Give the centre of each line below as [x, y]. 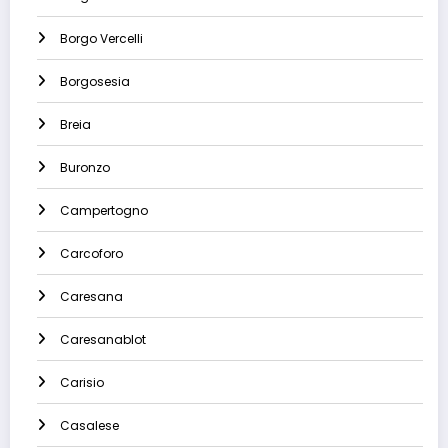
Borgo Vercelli [101, 39]
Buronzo [85, 168]
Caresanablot [103, 340]
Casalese [89, 426]
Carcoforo [91, 254]
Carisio [82, 383]
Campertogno [104, 211]
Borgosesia [95, 82]
